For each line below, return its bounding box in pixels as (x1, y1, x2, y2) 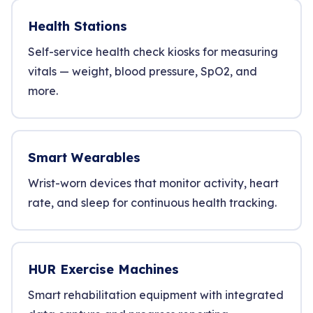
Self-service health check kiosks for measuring (28, 45, 278, 59)
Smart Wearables (28, 150, 140, 166)
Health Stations (28, 18, 127, 34)
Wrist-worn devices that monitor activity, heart (28, 176, 279, 190)
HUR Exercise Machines (28, 261, 179, 277)
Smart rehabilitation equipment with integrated (28, 288, 284, 302)
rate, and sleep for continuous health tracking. (28, 196, 277, 210)
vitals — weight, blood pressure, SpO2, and (28, 64, 257, 78)
